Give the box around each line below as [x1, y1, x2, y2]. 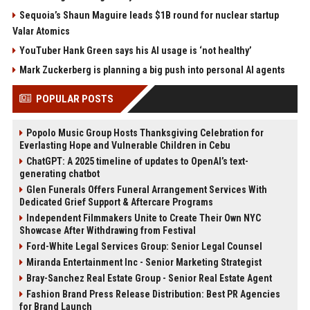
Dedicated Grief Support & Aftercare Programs [19, 197, 213, 208]
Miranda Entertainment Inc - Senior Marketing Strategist [26, 257, 262, 268]
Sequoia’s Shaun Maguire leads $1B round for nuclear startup [19, 10, 279, 21]
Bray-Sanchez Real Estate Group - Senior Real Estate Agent [26, 273, 272, 284]
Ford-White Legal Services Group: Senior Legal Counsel [26, 241, 262, 253]
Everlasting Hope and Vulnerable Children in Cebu [19, 140, 230, 152]
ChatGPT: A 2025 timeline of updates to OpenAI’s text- [26, 156, 248, 167]
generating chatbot [19, 168, 100, 180]
